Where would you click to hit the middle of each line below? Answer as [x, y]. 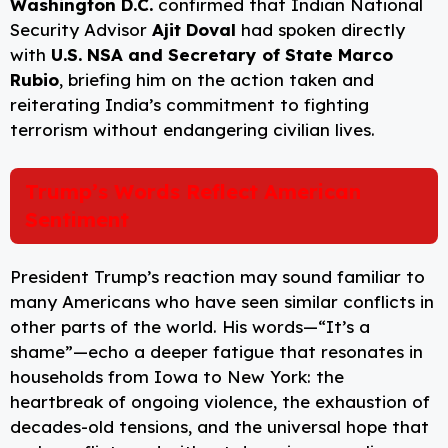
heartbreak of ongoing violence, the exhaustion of [220, 401]
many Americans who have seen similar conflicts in [222, 301]
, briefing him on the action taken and [216, 80]
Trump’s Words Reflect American [193, 191]
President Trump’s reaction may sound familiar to [217, 276]
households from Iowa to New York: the [177, 376]
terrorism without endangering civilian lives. [192, 130]
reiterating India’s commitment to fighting [189, 105]
